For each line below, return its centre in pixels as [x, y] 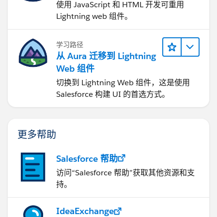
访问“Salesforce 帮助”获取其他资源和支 [125, 173]
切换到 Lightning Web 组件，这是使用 [123, 83]
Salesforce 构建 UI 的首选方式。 [113, 94]
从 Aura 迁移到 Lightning [106, 56]
